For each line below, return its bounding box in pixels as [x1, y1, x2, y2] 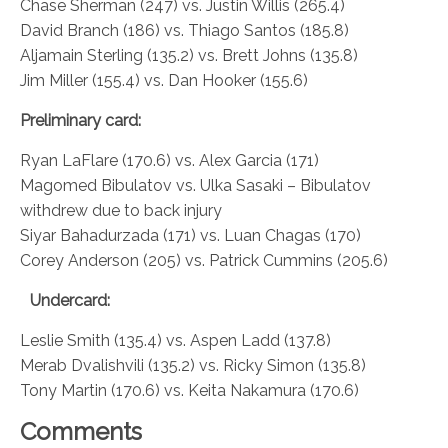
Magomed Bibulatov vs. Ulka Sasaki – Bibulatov [20, 176, 371, 196]
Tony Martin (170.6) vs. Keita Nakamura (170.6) [20, 381, 359, 401]
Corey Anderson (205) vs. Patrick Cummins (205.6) [20, 251, 388, 271]
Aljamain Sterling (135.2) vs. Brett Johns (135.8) [20, 46, 358, 66]
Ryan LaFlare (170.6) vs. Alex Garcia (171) [20, 151, 319, 171]
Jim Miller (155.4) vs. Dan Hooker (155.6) [20, 71, 308, 91]
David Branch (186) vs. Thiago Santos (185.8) [20, 21, 349, 41]
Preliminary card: [20, 111, 141, 131]
